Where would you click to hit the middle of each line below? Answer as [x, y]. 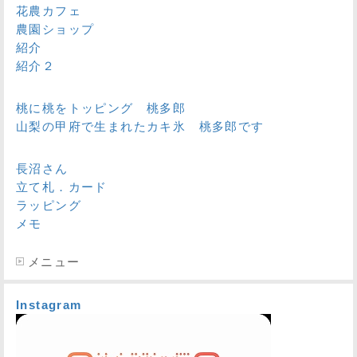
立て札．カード [62, 186]
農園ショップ [55, 29]
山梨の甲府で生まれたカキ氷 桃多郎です [140, 126]
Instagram [49, 304]
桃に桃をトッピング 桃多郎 [101, 108]
